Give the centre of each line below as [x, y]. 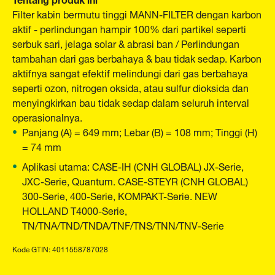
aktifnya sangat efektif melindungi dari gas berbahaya [130, 73]
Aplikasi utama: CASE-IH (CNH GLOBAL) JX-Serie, [133, 166]
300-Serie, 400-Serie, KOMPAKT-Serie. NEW [120, 196]
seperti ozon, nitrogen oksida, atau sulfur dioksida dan [130, 87]
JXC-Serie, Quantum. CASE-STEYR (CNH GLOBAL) [135, 181]
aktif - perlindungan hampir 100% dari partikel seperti [129, 29]
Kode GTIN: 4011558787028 [60, 249]
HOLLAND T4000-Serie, [75, 210]
